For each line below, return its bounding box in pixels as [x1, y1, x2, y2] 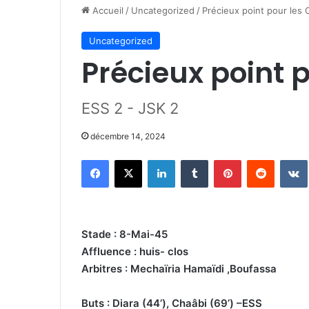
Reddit [274, 154, 301, 165]
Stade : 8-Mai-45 [81, 228, 168, 241]
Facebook [108, 154, 150, 165]
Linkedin [175, 154, 210, 165]
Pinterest [241, 154, 280, 165]
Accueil [90, 5, 123, 16]
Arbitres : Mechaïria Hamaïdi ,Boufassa [81, 262, 277, 275]
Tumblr [208, 154, 237, 165]
